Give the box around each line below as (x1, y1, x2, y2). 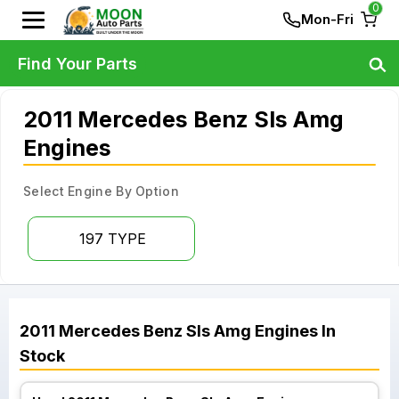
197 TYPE (79, 230, 146, 248)
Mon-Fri (301, 11, 354, 28)
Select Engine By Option (23, 183, 179, 199)
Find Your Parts (18, 53, 137, 73)
